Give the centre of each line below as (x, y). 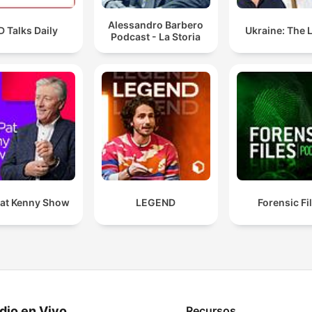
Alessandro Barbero (156, 24)
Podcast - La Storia (156, 36)
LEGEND (156, 202)
